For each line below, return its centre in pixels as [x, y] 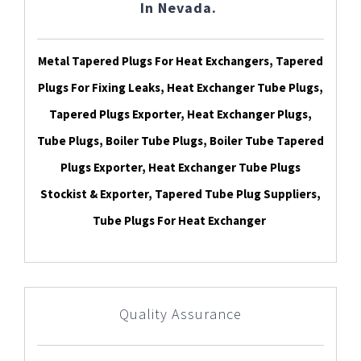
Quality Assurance [180, 314]
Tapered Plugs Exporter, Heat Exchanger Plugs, [180, 114]
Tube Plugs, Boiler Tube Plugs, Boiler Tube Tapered [180, 141]
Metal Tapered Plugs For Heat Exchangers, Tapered [180, 61]
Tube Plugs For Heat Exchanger [180, 221]
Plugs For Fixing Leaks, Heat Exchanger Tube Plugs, [180, 88]
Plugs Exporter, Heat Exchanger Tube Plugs [180, 168]
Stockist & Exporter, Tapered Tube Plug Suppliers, [180, 194]
